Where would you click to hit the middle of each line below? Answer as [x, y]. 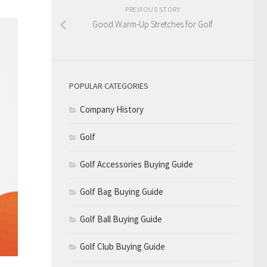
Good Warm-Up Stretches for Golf [153, 24]
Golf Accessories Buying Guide [136, 164]
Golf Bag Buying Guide [122, 191]
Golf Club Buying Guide [122, 246]
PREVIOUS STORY [153, 9]
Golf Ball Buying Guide [121, 219]
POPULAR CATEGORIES [109, 86]
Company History [112, 109]
